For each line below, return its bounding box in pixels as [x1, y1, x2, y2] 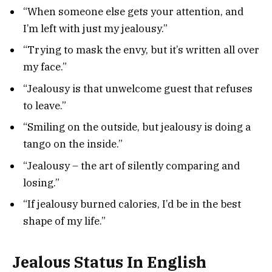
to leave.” [23, 98, 66, 112]
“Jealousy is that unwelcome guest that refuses [23, 81, 253, 95]
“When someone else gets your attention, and [23, 4, 243, 18]
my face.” [23, 60, 67, 74]
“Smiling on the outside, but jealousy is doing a [23, 120, 251, 134]
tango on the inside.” [23, 137, 123, 151]
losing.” [23, 175, 59, 189]
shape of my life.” [23, 214, 106, 228]
